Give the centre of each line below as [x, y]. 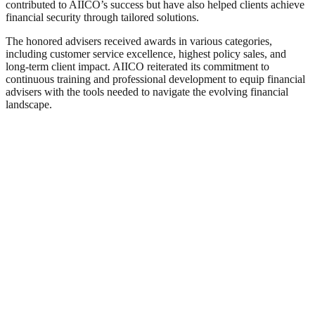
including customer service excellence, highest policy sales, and [146, 54]
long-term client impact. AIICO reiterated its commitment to [137, 67]
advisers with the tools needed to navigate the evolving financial [147, 92]
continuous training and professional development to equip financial [155, 79]
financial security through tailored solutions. [102, 18]
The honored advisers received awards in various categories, [139, 41]
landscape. [29, 105]
